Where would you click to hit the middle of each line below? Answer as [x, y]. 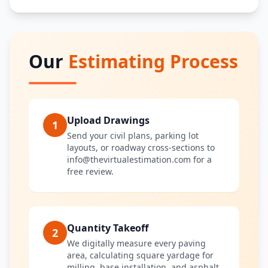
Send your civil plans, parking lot [133, 135]
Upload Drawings [108, 120]
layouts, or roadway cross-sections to [141, 147]
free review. [90, 171]
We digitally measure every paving [136, 243]
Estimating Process [153, 61]
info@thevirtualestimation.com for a [139, 159]
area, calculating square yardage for [140, 255]
